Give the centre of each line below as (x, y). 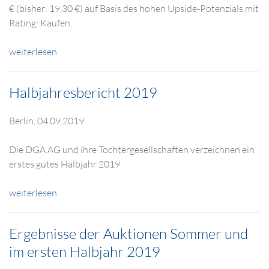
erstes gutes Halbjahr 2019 (65, 164)
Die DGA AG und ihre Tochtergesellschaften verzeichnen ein (132, 150)
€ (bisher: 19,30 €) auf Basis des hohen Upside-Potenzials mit (134, 8)
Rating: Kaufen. (41, 23)
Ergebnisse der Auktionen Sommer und (128, 234)
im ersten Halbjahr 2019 (85, 252)
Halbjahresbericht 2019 (83, 92)
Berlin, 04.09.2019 (47, 121)
